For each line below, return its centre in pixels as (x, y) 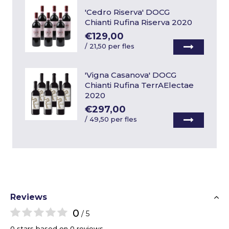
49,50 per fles (113, 119)
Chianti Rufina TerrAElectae (140, 85)
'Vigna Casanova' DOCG (131, 75)
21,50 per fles (112, 46)
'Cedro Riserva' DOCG (128, 12)
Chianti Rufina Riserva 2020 (139, 22)
